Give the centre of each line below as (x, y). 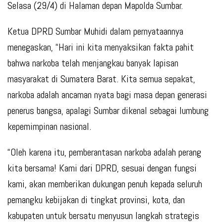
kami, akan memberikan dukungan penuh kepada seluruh (105, 184)
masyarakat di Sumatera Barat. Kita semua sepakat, (101, 79)
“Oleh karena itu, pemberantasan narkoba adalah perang (104, 152)
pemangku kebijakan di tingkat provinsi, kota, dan (96, 200)
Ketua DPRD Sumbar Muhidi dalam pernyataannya (95, 31)
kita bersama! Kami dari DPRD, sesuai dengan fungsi (102, 168)
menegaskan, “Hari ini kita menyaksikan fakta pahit (101, 47)
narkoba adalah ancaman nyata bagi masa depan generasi (107, 95)
